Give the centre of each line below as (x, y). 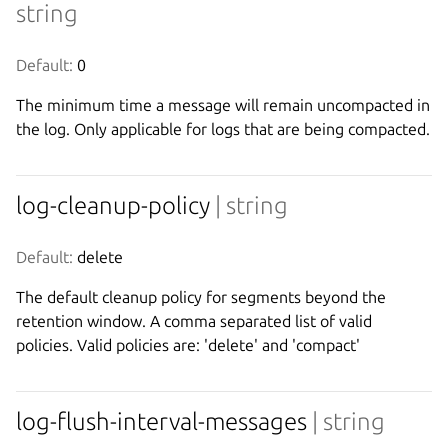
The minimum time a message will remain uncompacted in (223, 104)
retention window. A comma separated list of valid (194, 320)
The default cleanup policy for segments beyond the (201, 296)
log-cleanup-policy (115, 205)
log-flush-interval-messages (164, 421)
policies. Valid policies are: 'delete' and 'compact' (188, 344)
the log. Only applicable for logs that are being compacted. (223, 128)
